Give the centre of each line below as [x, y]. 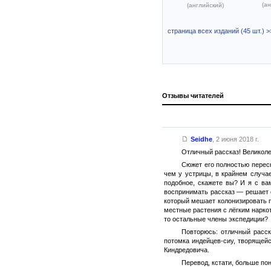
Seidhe [201, 139]
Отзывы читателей [193, 96]
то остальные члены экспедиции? [216, 219]
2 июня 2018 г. [237, 139]
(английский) [205, 5]
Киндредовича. [187, 250]
